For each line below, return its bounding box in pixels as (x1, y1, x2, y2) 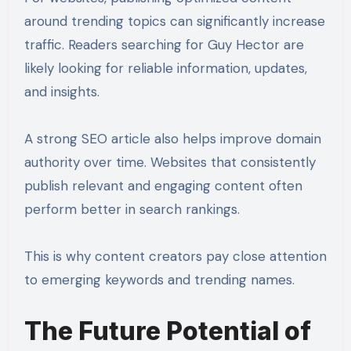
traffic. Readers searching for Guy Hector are (24, 36, 304, 54)
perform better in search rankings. (24, 201, 240, 219)
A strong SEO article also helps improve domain (24, 130, 321, 148)
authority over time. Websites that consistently (24, 154, 316, 172)
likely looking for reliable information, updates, (24, 60, 307, 78)
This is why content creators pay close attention (24, 248, 327, 266)
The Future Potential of (24, 316, 311, 347)
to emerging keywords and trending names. (24, 271, 295, 289)
